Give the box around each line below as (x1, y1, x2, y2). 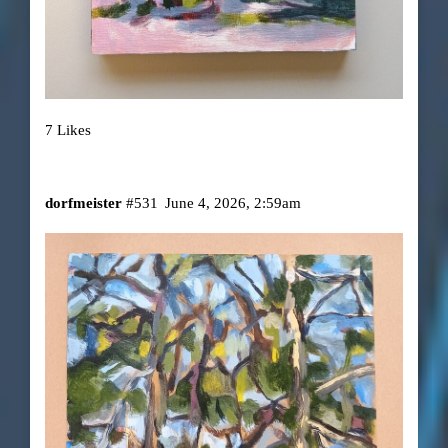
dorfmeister (44, 195, 122, 212)
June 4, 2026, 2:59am (165, 195, 302, 212)
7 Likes (44, 121, 91, 138)
